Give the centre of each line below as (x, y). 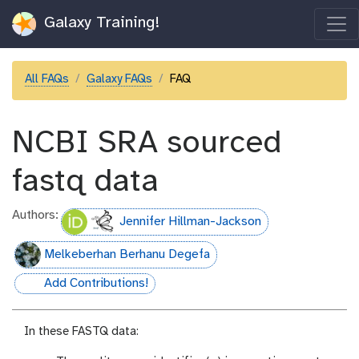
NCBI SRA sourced (147, 143)
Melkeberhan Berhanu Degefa (127, 254)
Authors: (35, 215)
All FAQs (47, 79)
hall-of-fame (50, 288)
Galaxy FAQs (119, 79)
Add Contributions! (97, 283)
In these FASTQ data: (81, 332)
